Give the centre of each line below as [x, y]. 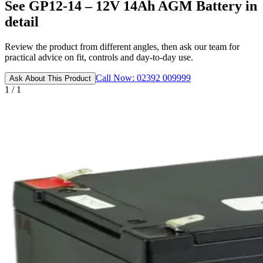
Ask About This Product [50, 79]
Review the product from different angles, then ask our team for [122, 47]
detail [22, 22]
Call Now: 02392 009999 [143, 78]
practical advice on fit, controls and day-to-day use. [99, 58]
